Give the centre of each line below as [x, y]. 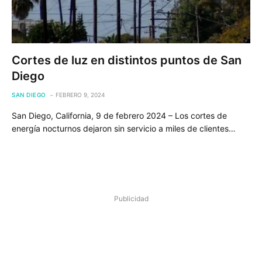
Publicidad [131, 198]
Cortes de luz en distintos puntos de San [127, 60]
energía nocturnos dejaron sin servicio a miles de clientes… [124, 128]
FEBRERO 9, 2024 [80, 94]
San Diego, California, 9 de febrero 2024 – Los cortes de [119, 115]
